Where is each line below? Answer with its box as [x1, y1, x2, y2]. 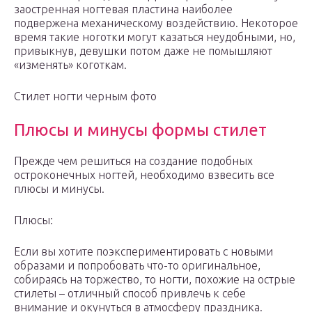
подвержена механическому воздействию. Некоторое [14, 17, 298, 30]
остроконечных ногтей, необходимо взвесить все [14, 169, 274, 182]
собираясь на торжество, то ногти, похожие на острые [14, 273, 295, 286]
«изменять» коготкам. [14, 58, 127, 72]
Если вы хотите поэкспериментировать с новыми [14, 245, 273, 258]
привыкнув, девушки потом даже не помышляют [14, 45, 272, 58]
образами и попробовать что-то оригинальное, [14, 259, 260, 272]
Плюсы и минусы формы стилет [14, 120, 267, 140]
